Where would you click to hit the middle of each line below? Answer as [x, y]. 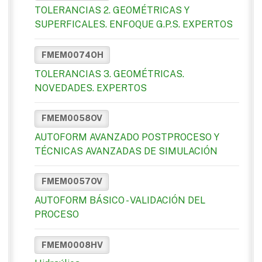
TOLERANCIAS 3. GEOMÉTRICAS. [109, 74]
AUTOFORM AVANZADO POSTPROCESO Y [127, 137]
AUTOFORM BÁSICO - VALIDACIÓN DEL [120, 201]
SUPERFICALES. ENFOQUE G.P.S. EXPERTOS [134, 25]
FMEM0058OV [72, 118]
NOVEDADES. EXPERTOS [91, 88]
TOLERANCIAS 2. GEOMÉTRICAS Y [112, 11]
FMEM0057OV [72, 182]
